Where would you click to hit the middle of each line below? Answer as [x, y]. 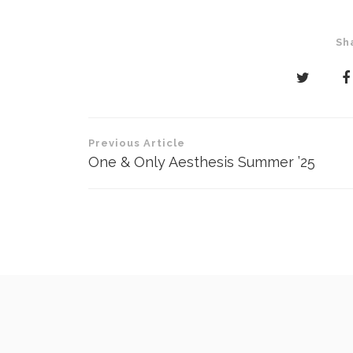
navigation [149, 165]
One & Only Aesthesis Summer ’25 [202, 162]
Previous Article [137, 143]
